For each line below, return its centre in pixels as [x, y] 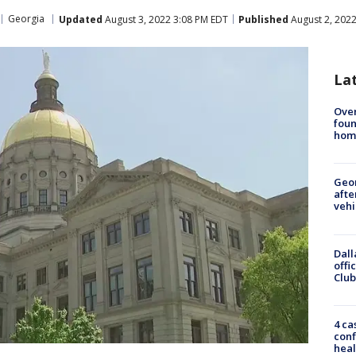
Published [263, 19]
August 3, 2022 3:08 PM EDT [165, 19]
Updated [81, 19]
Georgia [26, 19]
